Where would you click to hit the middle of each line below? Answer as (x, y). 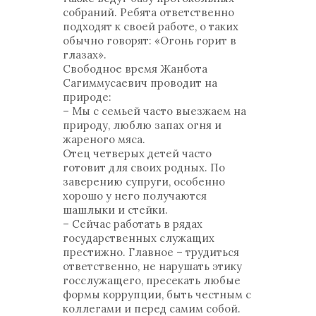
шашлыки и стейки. (115, 210)
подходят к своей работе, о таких (151, 26)
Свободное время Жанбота (135, 69)
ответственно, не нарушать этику (152, 266)
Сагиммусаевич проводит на (140, 83)
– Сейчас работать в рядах (133, 224)
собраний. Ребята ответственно (148, 12)
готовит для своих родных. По (144, 168)
